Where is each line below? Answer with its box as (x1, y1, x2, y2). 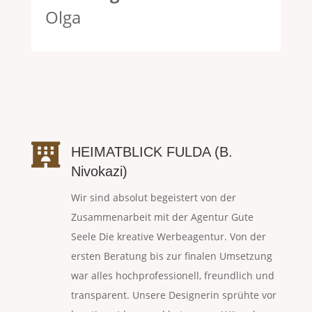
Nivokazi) (70, 164, 127, 180)
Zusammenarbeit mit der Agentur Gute (70, 210, 253, 224)
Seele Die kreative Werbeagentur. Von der (70, 230, 266, 244)
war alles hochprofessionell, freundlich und (70, 269, 274, 283)
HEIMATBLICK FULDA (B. (70, 144, 233, 160)
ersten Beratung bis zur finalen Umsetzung (70, 249, 272, 263)
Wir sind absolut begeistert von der (70, 191, 236, 205)
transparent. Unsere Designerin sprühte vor (70, 288, 276, 302)
